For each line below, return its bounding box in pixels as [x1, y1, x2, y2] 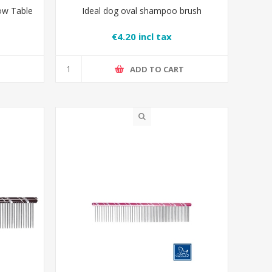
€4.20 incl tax [112, 30, 172, 42]
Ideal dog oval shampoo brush [82, 5, 202, 17]
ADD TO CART [130, 63, 185, 75]
